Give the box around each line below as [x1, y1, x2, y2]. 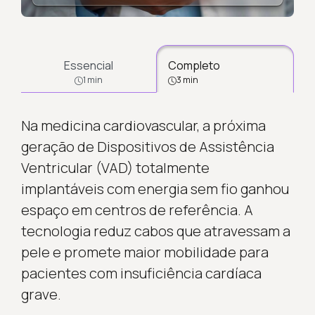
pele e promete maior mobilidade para [20, 242, 269, 262]
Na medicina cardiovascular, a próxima [20, 115, 266, 135]
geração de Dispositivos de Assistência [20, 136, 274, 156]
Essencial [63, 57, 113, 73]
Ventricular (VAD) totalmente [20, 157, 210, 177]
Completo [168, 57, 220, 73]
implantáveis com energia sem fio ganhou [20, 179, 289, 198]
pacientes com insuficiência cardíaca [20, 263, 262, 283]
